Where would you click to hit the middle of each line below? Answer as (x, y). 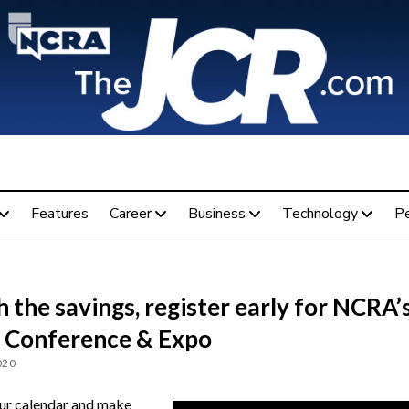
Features (59, 213)
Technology (320, 213)
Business (216, 213)
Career (130, 213)
